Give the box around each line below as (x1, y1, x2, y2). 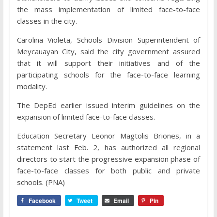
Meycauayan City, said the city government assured (16, 46, 201, 56)
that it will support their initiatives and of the (16, 58, 201, 68)
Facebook (28, 196, 56, 205)
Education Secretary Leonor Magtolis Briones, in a (16, 131, 201, 140)
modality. (16, 81, 47, 91)
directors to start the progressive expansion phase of (16, 154, 201, 164)
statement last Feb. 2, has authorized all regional (16, 142, 201, 152)
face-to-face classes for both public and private (16, 166, 201, 175)
